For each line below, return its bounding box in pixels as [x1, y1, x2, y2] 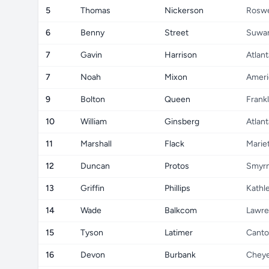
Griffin [80, 183, 104, 193]
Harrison [165, 50, 197, 60]
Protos [165, 161, 189, 171]
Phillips [165, 183, 190, 193]
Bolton [80, 94, 105, 104]
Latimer [165, 228, 193, 238]
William [80, 116, 107, 127]
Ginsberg [165, 116, 199, 127]
